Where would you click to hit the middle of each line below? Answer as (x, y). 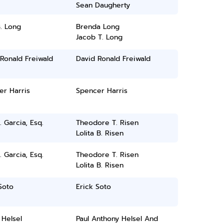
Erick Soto (94, 187)
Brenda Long (98, 27)
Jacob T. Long (99, 37)
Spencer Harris (102, 91)
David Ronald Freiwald (113, 59)
